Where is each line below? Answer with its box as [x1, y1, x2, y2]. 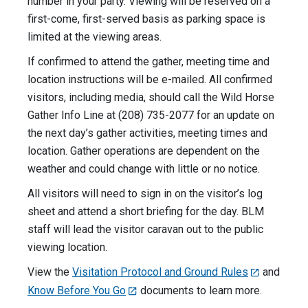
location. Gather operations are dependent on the [27, 144, 260, 158]
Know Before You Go [27, 284, 126, 298]
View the [27, 265, 72, 279]
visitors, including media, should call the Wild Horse [27, 91, 274, 104]
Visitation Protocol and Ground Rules [72, 265, 248, 279]
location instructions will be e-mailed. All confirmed [27, 73, 272, 87]
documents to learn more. [137, 284, 265, 298]
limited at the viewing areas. [27, 30, 162, 44]
